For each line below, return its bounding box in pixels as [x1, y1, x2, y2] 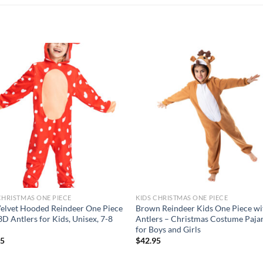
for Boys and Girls [136, 224, 201, 234]
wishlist [92, 79, 116, 87]
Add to [93, 71, 114, 79]
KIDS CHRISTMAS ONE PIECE [136, 193, 228, 201]
